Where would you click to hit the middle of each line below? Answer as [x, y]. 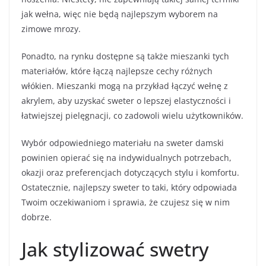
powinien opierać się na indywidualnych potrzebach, [126, 157]
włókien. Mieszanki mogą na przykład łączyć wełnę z [125, 85]
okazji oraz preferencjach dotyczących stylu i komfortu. [130, 172]
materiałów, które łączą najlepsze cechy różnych [117, 71]
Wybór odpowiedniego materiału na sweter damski [123, 142]
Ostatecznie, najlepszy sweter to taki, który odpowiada [129, 187]
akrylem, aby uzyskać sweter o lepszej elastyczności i [126, 100]
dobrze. [37, 217]
